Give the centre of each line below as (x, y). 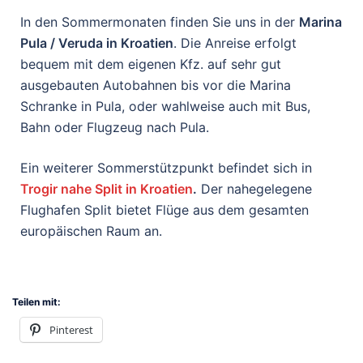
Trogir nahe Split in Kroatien (107, 189)
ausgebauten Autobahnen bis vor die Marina (156, 85)
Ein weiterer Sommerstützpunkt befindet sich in (166, 168)
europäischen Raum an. (93, 231)
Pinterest (71, 330)
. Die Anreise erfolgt (235, 43)
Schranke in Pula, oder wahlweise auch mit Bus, (165, 106)
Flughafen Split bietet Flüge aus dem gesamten (164, 210)
